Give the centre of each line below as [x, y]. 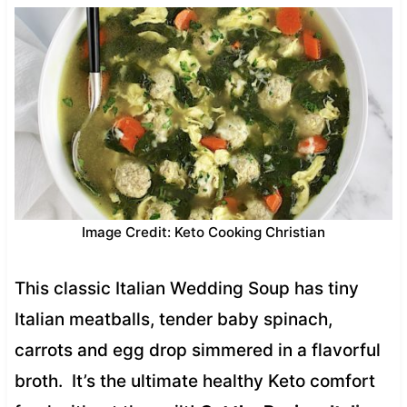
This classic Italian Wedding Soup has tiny [186, 288]
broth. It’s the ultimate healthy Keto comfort [194, 381]
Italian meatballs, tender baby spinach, [173, 319]
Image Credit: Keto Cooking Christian [203, 232]
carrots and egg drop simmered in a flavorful [197, 350]
